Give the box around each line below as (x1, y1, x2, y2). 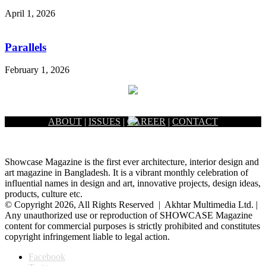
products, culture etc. (5, 189, 83, 199)
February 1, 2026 (5, 65, 69, 75)
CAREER (127, 116, 166, 127)
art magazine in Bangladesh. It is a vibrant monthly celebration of (5, 167, 248, 178)
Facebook (28, 252, 65, 262)
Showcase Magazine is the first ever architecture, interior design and (5, 157, 259, 167)
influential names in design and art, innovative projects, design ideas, (5, 178, 261, 189)
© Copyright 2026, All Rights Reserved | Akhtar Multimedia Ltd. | (5, 199, 258, 210)
